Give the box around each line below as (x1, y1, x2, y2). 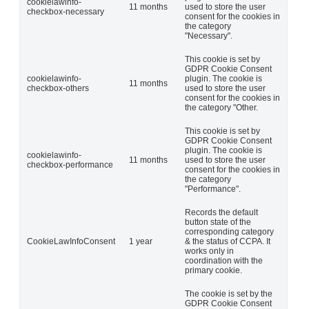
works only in (185, 246, 234, 257)
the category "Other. (185, 103, 258, 113)
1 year (129, 237, 152, 247)
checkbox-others (27, 83, 89, 94)
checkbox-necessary (27, 7, 104, 17)
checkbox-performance (27, 160, 113, 170)
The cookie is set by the (185, 289, 272, 299)
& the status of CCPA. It (185, 237, 270, 247)
